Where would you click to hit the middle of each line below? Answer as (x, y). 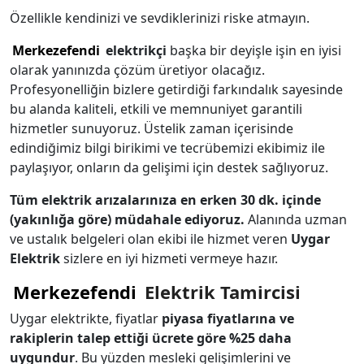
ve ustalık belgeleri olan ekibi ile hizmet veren (150, 239)
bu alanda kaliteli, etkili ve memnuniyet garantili (156, 109)
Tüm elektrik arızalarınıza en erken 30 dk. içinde (165, 200)
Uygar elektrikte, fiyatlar (86, 318)
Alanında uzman (297, 219)
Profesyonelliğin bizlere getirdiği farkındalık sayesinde (176, 89)
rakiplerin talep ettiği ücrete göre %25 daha (151, 338)
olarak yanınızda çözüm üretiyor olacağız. (137, 70)
